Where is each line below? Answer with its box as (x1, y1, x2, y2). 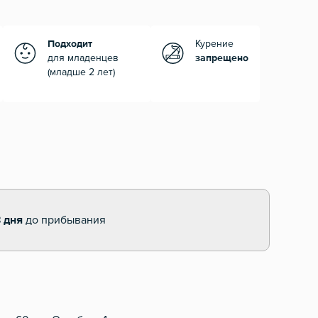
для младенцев (48, 53, 119, 64)
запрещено (195, 53, 248, 64)
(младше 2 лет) (48, 67, 115, 78)
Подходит (48, 39, 92, 50)
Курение (195, 39, 234, 50)
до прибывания (23, 214, 106, 226)
